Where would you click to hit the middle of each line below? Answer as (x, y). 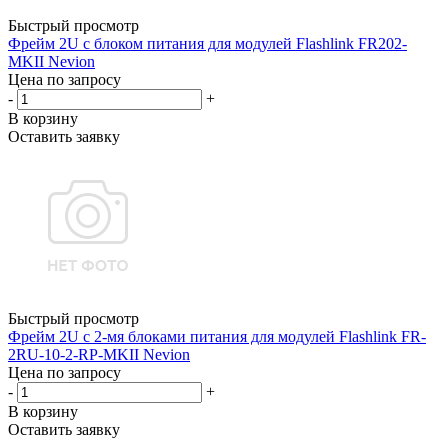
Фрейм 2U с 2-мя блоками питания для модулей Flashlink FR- (217, 336)
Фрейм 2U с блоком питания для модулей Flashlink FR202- (207, 43)
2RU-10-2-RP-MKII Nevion (99, 354)
